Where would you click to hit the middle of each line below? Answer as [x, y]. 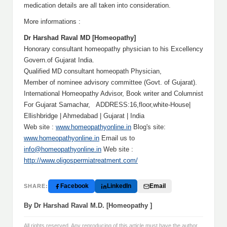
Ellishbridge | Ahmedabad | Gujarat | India [84, 116]
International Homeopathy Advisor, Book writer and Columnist [113, 93]
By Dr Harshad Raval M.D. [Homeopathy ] [88, 205]
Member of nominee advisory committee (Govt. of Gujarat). [110, 82]
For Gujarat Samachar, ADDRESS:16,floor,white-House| [107, 105]
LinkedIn [119, 186]
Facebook [74, 186]
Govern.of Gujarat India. [59, 60]
